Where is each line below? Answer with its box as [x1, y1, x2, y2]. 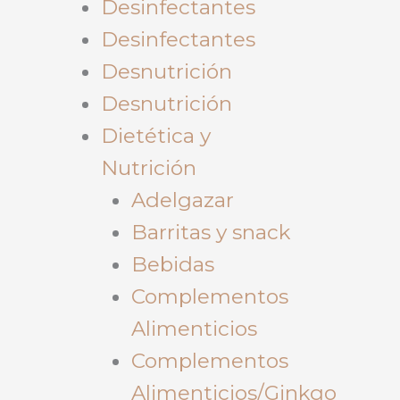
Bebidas [130, 251, 214, 277]
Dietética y [100, 122, 211, 148]
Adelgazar [130, 187, 234, 212]
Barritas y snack [130, 219, 290, 245]
